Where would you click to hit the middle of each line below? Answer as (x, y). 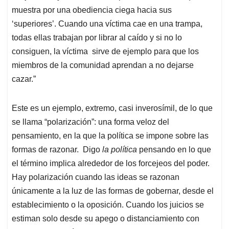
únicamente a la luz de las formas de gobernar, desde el (113, 191)
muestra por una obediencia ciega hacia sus (92, 10)
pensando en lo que (174, 149)
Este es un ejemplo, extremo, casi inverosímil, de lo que (112, 108)
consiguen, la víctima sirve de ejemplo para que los (105, 51)
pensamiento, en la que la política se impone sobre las (110, 135)
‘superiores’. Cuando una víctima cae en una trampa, (107, 24)
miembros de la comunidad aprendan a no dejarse (103, 65)
